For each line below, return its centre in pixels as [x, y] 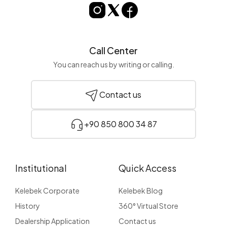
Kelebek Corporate [47, 191]
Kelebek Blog [141, 191]
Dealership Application [52, 221]
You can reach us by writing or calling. [113, 65]
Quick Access [147, 168]
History [28, 206]
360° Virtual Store [148, 206]
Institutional [41, 168]
